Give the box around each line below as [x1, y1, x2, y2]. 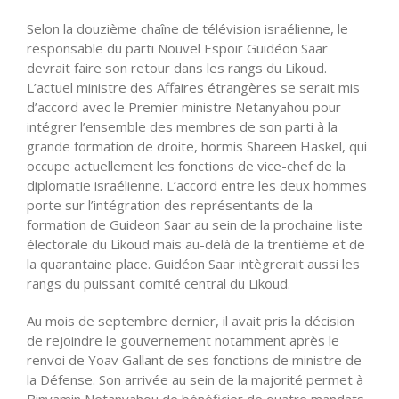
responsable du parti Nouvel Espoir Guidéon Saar [27, 38, 328, 57]
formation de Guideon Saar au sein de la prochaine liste [27, 215, 362, 233]
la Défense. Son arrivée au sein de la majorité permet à [27, 370, 363, 388]
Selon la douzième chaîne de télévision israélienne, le [27, 19, 348, 37]
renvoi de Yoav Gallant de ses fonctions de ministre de [27, 350, 362, 369]
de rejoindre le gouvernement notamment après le [27, 330, 339, 349]
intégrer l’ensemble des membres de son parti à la [27, 117, 338, 135]
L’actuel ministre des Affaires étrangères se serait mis [27, 77, 360, 96]
